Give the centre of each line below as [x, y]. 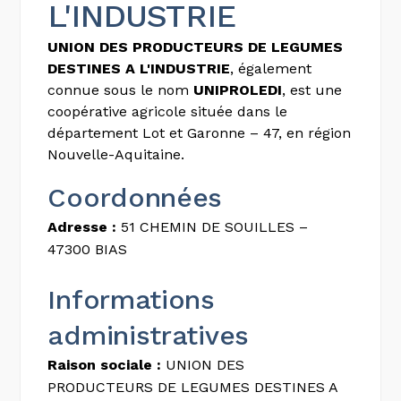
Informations [131, 299]
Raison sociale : [105, 364]
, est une [312, 90]
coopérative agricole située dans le [168, 111]
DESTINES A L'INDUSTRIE [139, 68]
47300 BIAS [88, 249]
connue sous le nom [121, 90]
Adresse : [82, 226]
